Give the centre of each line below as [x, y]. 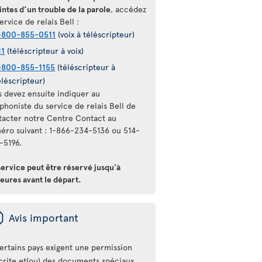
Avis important [44, 217]
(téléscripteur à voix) [44, 51]
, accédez [129, 9]
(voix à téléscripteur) [95, 34]
